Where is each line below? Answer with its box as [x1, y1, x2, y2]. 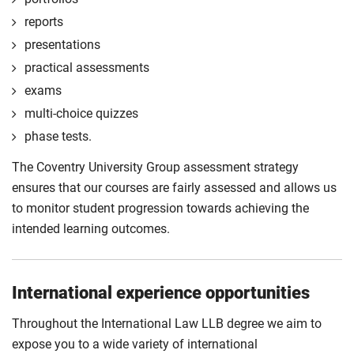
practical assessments [24, 60, 149, 75]
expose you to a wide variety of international [12, 337, 258, 352]
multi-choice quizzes [24, 106, 138, 121]
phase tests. [24, 129, 92, 144]
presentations [24, 37, 100, 52]
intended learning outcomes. [12, 221, 170, 236]
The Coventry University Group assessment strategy [12, 160, 299, 175]
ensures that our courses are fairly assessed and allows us [12, 180, 337, 195]
